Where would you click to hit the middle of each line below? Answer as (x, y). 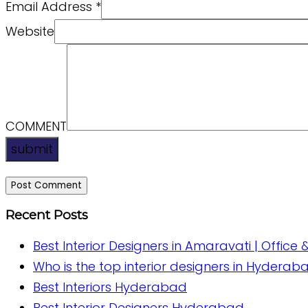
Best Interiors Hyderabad (110, 287)
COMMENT (36, 126)
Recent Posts (47, 215)
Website (30, 31)
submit (32, 148)
